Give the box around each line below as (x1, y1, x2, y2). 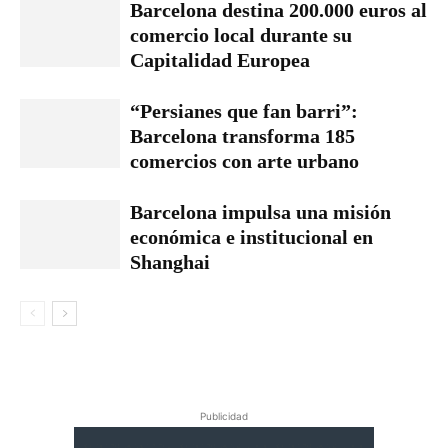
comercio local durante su (130, 24, 352, 47)
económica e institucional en (130, 226, 373, 249)
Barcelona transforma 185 (130, 125, 355, 148)
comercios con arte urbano (130, 150, 359, 173)
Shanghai (130, 251, 210, 274)
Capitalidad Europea (130, 49, 310, 72)
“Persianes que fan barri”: (130, 100, 358, 123)
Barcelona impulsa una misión (130, 201, 391, 224)
